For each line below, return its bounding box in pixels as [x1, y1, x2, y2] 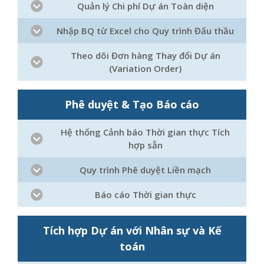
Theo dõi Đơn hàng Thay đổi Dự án [70, 49, 220, 61]
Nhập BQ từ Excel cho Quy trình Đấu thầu [57, 25, 234, 37]
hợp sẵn [128, 139, 163, 151]
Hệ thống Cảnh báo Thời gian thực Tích [61, 126, 230, 138]
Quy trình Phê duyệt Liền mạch [80, 164, 211, 176]
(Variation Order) [109, 62, 181, 74]
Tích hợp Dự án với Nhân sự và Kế [42, 223, 222, 237]
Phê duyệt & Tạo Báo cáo [65, 97, 199, 111]
